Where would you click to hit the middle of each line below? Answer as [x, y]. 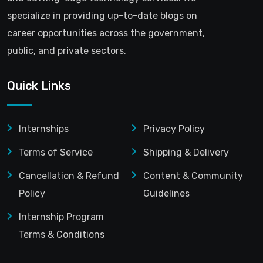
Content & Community [193, 176]
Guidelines [166, 194]
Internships [44, 129]
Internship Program [61, 217]
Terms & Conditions [62, 235]
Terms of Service [56, 153]
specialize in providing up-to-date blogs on [102, 16]
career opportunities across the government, [106, 33]
